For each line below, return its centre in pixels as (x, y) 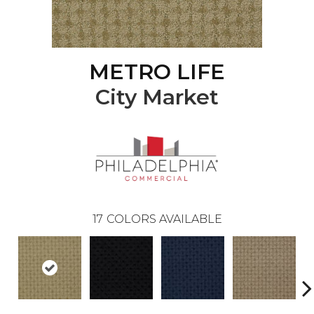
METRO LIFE (157, 72)
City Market (157, 97)
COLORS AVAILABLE (164, 219)
